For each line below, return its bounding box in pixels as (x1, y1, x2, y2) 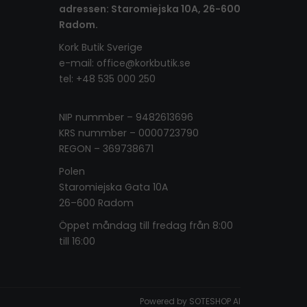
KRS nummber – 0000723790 (59, 126, 204, 140)
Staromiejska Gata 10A (59, 180, 173, 194)
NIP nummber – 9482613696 (59, 110, 199, 124)
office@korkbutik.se (97, 56, 196, 70)
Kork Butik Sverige (59, 40, 148, 54)
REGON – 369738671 (59, 142, 153, 156)
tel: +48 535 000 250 (59, 72, 156, 86)
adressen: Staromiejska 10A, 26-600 (59, 2, 241, 16)
